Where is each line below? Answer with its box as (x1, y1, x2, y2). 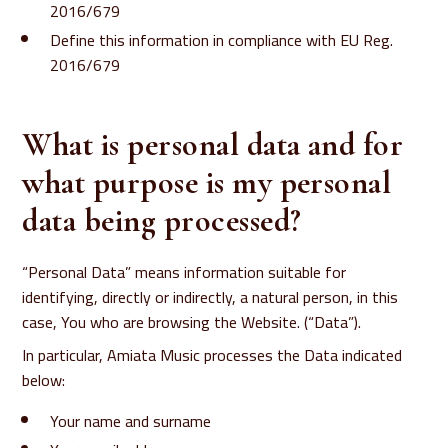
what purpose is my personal (22, 163, 392, 202)
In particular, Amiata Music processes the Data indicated (22, 340, 403, 370)
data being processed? (22, 201, 302, 240)
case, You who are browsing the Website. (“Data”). (22, 307, 362, 337)
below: (22, 365, 66, 395)
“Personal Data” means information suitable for (22, 257, 347, 287)
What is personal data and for (22, 125, 404, 164)
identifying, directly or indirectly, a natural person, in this (22, 282, 399, 312)
